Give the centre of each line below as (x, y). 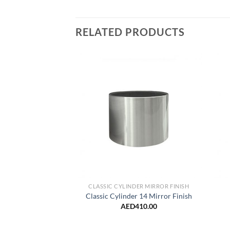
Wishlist (184, 86)
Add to (183, 79)
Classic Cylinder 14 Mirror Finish (139, 196)
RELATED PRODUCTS (130, 32)
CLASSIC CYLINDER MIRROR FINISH (139, 186)
